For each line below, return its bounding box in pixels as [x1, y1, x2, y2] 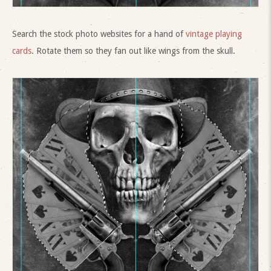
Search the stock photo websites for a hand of [12, 29, 186, 39]
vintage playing [186, 29, 242, 39]
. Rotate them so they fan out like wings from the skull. [31, 46, 235, 56]
